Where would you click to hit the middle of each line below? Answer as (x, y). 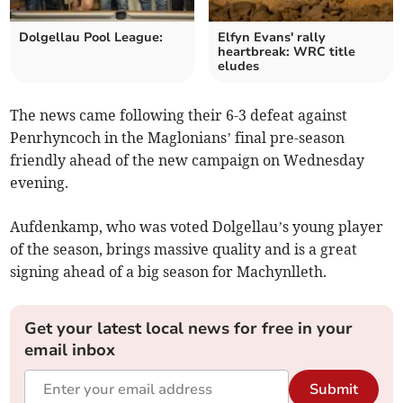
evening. (40, 183)
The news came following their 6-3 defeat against (179, 116)
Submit (333, 390)
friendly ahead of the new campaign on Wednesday (188, 161)
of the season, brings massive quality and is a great (184, 250)
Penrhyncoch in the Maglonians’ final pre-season (178, 138)
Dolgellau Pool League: (91, 38)
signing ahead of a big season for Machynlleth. (169, 272)
